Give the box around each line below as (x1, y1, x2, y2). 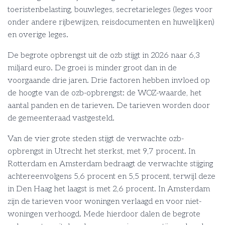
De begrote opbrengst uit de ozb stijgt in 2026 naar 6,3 (8, 51, 200, 60)
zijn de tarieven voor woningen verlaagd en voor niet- (8, 197, 201, 206)
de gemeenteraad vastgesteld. (8, 114, 115, 123)
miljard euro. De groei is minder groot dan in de (8, 63, 177, 73)
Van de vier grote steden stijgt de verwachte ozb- (8, 134, 184, 144)
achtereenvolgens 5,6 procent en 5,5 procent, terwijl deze (8, 172, 215, 181)
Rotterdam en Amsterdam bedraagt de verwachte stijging (8, 159, 213, 169)
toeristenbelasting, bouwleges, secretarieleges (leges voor (8, 5, 212, 15)
